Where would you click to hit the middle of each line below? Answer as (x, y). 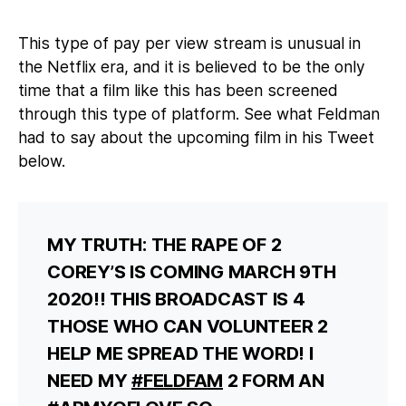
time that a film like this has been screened (178, 90)
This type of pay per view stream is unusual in (189, 43)
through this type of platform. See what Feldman (199, 113)
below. (42, 160)
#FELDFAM (177, 380)
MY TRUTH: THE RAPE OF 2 (164, 244)
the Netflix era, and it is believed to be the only (192, 66)
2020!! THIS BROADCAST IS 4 (176, 299)
